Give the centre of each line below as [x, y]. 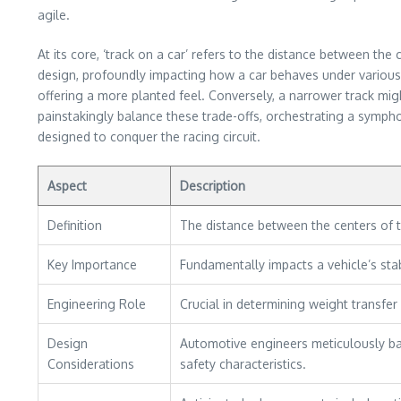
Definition [75, 225]
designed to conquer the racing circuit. [149, 137]
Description [213, 186]
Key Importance [92, 264]
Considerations [91, 364]
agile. [54, 15]
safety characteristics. [243, 364]
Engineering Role [97, 304]
